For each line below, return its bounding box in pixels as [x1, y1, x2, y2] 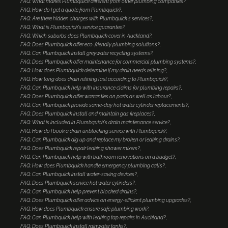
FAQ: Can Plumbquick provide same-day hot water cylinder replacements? [20, 102, 188, 108]
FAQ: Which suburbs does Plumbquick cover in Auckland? [20, 33, 152, 39]
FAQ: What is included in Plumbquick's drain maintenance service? [20, 120, 170, 126]
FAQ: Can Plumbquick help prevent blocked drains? [20, 189, 136, 195]
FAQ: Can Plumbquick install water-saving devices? [20, 172, 137, 178]
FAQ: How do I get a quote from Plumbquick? [20, 7, 121, 13]
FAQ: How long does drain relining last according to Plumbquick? [20, 76, 167, 82]
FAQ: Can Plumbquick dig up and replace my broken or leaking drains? [20, 137, 180, 143]
